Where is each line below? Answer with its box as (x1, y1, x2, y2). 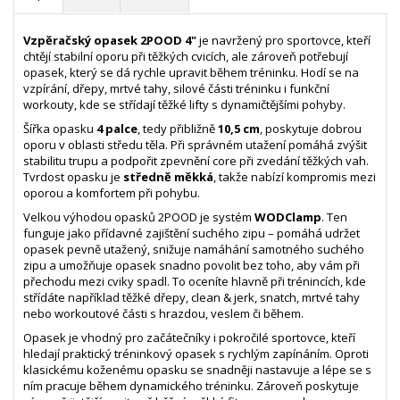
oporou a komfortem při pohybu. (23, 184, 200, 201)
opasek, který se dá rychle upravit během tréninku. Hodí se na (23, 63, 359, 80)
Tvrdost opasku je (23, 168, 123, 185)
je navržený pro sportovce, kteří (196, 31, 371, 48)
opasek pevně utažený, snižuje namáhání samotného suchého (23, 240, 364, 257)
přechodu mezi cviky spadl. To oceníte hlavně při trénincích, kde (23, 272, 366, 289)
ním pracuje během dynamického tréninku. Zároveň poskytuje (23, 377, 359, 394)
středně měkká (123, 168, 213, 185)
